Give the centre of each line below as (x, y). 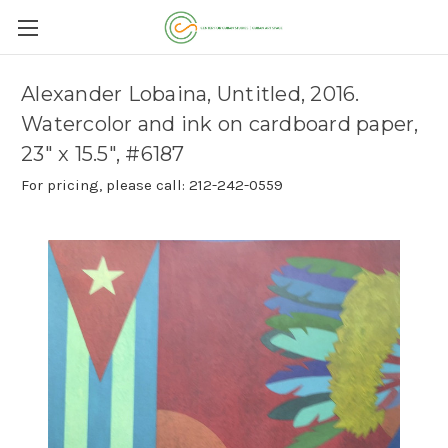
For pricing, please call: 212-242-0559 (152, 185)
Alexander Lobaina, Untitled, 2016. (190, 94)
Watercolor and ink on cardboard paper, (220, 124)
